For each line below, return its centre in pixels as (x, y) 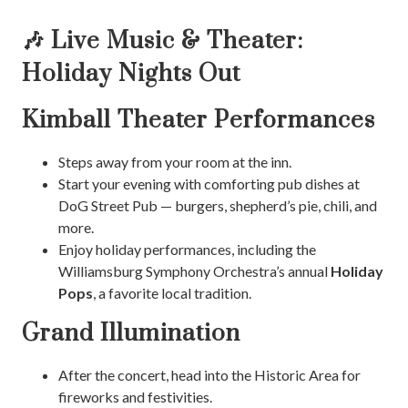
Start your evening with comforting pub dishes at (209, 184)
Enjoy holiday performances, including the (187, 250)
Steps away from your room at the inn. (175, 162)
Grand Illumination (131, 334)
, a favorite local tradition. (172, 293)
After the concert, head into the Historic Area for (209, 375)
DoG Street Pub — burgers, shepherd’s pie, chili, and (218, 206)
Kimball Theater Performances (199, 121)
